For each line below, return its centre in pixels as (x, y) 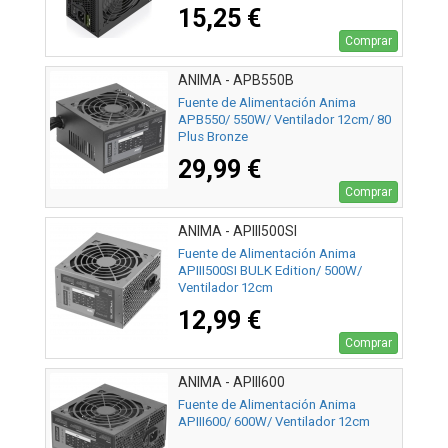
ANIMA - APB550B (236, 80)
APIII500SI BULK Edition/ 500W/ (270, 271)
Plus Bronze (213, 137)
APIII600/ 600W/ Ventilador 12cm (274, 422)
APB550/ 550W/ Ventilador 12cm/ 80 (284, 120)
